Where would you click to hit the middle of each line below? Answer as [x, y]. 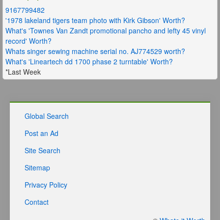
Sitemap [37, 167]
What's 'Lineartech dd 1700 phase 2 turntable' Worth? [89, 61]
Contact [37, 202]
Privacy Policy [46, 184]
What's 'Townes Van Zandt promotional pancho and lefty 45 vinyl [106, 30]
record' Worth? [28, 41]
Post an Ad [41, 133]
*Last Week [23, 71]
